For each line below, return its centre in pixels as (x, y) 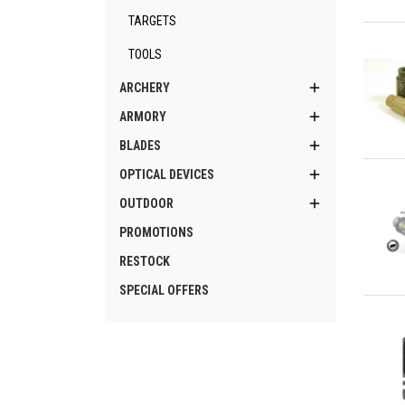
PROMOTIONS (156, 232)
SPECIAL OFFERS (164, 290)
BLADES (140, 146)
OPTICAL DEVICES (167, 174)
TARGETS (152, 21)
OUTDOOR (146, 203)
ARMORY (143, 117)
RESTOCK (145, 261)
